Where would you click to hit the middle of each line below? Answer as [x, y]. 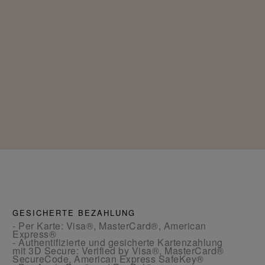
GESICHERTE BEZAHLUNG [74, 212]
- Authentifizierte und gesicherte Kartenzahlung [118, 242]
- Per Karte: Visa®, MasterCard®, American [109, 225]
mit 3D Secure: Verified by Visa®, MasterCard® [118, 250]
